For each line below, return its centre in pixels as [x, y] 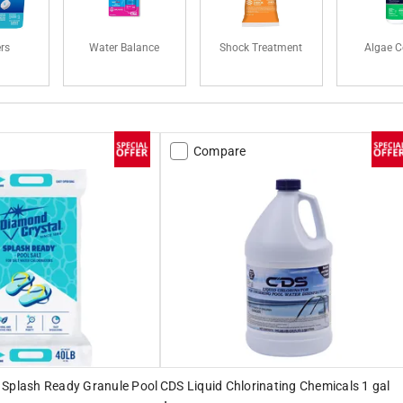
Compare [219, 151]
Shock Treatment [261, 47]
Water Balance [125, 47]
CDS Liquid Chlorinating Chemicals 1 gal [275, 385]
